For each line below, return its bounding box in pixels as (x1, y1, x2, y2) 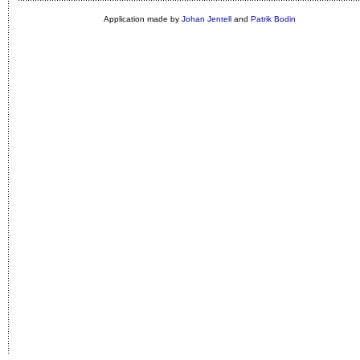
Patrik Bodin (250, 14, 296, 24)
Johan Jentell (181, 14, 231, 24)
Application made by (103, 14, 182, 24)
